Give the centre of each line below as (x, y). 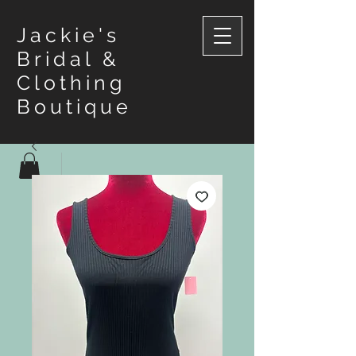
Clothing (71, 83)
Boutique (74, 106)
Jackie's (68, 35)
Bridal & (68, 59)
